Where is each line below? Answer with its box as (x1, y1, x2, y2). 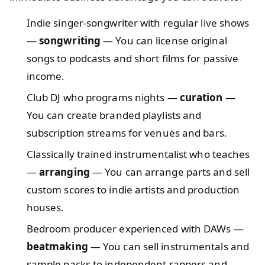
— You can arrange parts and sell (89, 164, 250, 179)
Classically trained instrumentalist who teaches (26, 147, 250, 161)
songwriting (38, 33, 101, 47)
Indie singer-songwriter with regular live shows (26, 15, 250, 30)
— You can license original (101, 33, 227, 47)
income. (26, 69, 65, 83)
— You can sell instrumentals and (88, 239, 250, 253)
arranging (38, 164, 90, 179)
